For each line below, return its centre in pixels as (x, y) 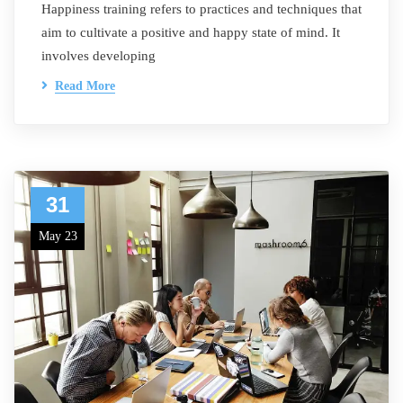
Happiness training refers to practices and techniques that (201, 9)
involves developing (99, 56)
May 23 (58, 236)
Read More (85, 86)
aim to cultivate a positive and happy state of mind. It (191, 32)
